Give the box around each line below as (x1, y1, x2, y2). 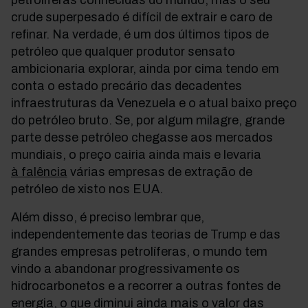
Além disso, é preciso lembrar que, (11, 210, 204, 224)
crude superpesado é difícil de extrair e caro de (11, 10, 272, 24)
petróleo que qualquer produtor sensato (11, 45, 235, 58)
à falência (11, 165, 67, 179)
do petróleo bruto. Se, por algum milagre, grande (11, 113, 285, 127)
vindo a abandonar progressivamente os (11, 262, 240, 276)
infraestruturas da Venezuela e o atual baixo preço (11, 96, 297, 110)
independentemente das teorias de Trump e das (11, 228, 280, 241)
